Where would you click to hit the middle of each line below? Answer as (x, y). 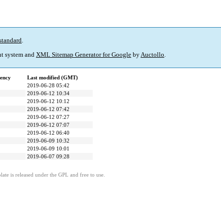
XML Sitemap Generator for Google (84, 55)
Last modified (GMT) (53, 78)
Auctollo (152, 55)
